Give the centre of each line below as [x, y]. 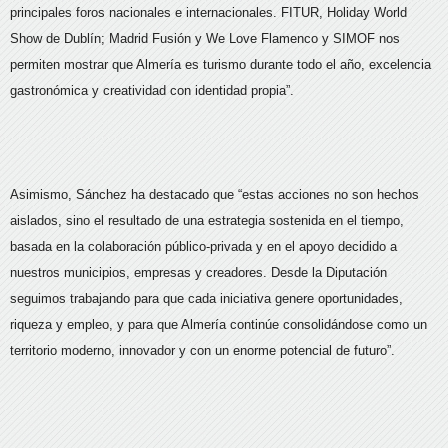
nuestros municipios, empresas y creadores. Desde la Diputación [198, 273]
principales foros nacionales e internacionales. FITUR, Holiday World [208, 13]
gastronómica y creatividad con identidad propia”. [152, 91]
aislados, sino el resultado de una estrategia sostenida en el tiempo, [207, 221]
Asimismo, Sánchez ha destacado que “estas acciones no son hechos [214, 195]
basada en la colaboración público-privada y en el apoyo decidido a [203, 247]
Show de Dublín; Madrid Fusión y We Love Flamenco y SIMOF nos [205, 39]
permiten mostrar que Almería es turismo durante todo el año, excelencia [220, 65]
